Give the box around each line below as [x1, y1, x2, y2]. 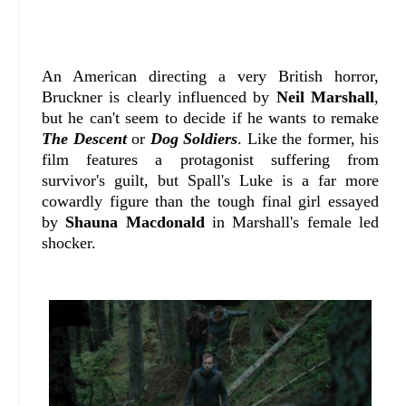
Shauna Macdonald [65, 212, 205, 231]
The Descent [42, 129, 127, 148]
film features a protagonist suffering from [42, 150, 380, 169]
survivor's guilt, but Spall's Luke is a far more [42, 170, 380, 189]
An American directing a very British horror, [42, 66, 380, 85]
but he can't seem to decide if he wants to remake [42, 108, 380, 127]
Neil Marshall [275, 87, 375, 106]
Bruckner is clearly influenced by [42, 87, 276, 106]
